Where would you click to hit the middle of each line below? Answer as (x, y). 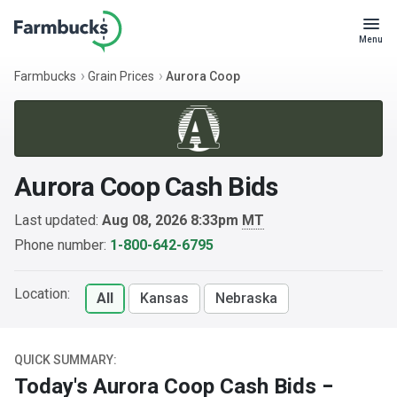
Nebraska (246, 298)
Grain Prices (121, 76)
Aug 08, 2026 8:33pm (172, 220)
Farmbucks (45, 76)
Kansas (164, 298)
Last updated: (58, 220)
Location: (42, 294)
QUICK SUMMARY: (66, 360)
